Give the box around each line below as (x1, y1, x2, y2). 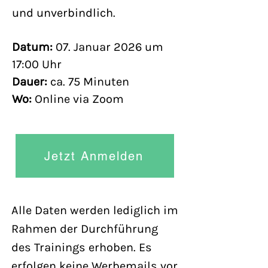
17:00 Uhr (12, 57, 62, 71)
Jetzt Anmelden (44, 148, 144, 163)
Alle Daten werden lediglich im (11, 203, 178, 217)
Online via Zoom (35, 92, 124, 106)
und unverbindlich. (12, 6, 118, 20)
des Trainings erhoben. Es (11, 240, 152, 254)
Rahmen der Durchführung (11, 222, 158, 236)
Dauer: (12, 75, 47, 89)
